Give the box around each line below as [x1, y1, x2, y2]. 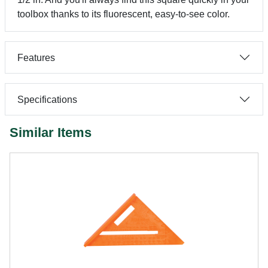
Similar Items [10, 125, 92, 140]
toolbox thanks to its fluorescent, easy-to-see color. [17, 9, 230, 19]
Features [17, 52, 55, 63]
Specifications [17, 94, 77, 105]
